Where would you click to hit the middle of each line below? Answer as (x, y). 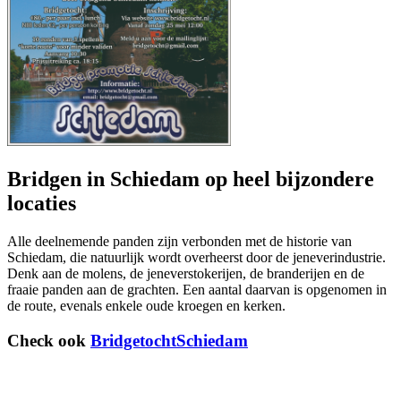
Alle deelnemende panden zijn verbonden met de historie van (179, 242)
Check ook (49, 340)
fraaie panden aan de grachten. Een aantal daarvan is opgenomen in (197, 290)
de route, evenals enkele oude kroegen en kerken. (146, 306)
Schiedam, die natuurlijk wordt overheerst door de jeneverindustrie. (196, 258)
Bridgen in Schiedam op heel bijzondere (191, 179)
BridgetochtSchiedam (169, 340)
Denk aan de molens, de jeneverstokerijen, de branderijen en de (186, 274)
